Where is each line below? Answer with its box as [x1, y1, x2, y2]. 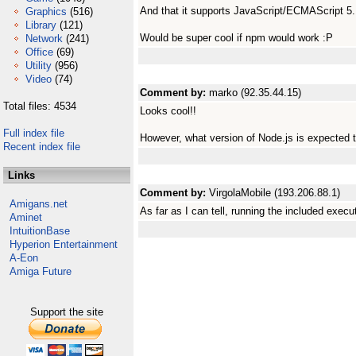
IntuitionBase [10, 225, 70, 237]
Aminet [10, 211, 42, 223]
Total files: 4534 [3, 100, 76, 112]
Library [25, 19, 56, 31]
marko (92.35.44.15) [209, 87, 301, 99]
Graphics [25, 6, 67, 17]
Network [25, 33, 63, 44]
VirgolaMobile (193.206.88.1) [209, 187, 340, 199]
